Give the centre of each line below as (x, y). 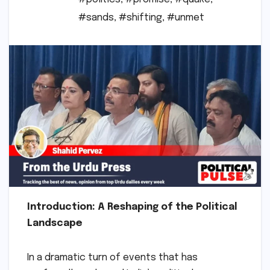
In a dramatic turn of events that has (112, 258)
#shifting (140, 18)
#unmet (186, 18)
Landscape (55, 224)
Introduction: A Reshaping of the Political (132, 207)
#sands (96, 18)
